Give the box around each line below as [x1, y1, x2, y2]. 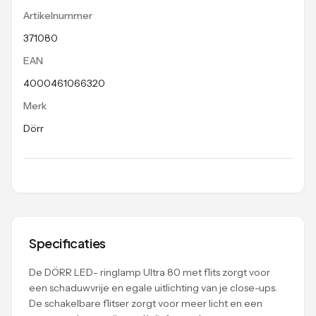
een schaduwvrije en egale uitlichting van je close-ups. [29, 281, 277, 294]
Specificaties [29, 235, 106, 251]
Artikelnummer [23, 9, 92, 22]
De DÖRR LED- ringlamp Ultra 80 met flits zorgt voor [29, 266, 270, 279]
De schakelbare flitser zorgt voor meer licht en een [29, 297, 262, 310]
